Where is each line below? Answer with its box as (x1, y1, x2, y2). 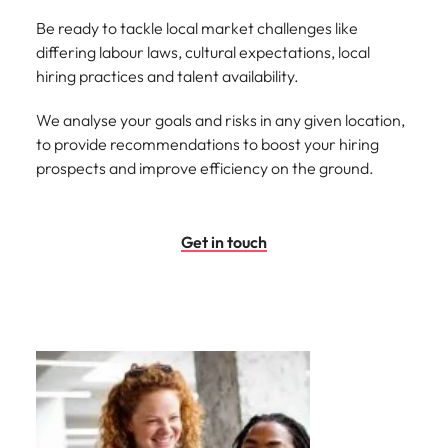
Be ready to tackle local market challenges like (36, 18, 358, 38)
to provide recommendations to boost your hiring (36, 134, 379, 154)
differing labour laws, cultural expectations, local (36, 42, 370, 62)
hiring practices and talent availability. (36, 66, 299, 86)
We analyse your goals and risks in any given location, (36, 110, 405, 130)
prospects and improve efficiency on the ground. (36, 158, 374, 178)
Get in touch (181, 232, 267, 252)
